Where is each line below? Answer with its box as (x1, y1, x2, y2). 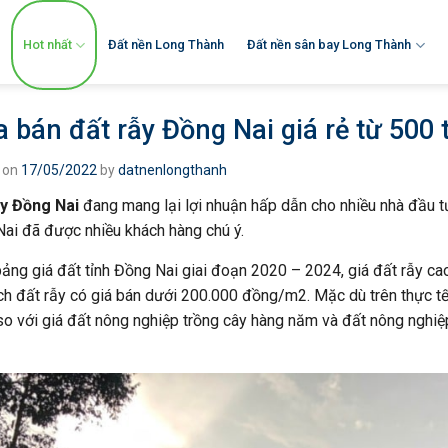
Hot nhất (22, 37, 72, 52)
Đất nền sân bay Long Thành (247, 37, 412, 52)
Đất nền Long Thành (108, 37, 225, 52)
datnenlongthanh (118, 161, 227, 178)
